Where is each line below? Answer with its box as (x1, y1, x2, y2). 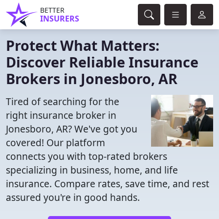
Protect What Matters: (6, 36, 159, 55)
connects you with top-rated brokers (6, 150, 167, 163)
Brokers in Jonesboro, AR (6, 69, 177, 88)
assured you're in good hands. (6, 191, 140, 204)
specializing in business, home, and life (6, 163, 178, 176)
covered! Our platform (6, 136, 105, 149)
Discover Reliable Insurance (6, 52, 198, 71)
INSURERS (40, 13, 79, 24)
